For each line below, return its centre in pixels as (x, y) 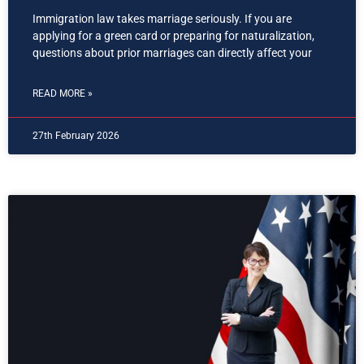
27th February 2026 (76, 136)
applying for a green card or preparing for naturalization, (173, 36)
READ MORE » (63, 94)
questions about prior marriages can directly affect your (172, 53)
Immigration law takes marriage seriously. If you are (162, 19)
